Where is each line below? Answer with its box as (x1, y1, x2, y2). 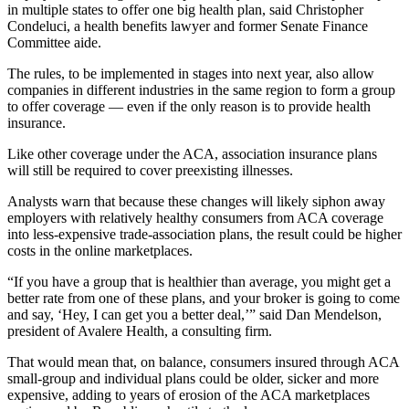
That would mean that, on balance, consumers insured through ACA (7, 353, 399, 370)
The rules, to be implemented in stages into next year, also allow (7, 65, 374, 81)
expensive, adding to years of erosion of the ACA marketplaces (7, 386, 370, 403)
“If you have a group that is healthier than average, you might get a (7, 273, 391, 289)
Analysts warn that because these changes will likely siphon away (7, 193, 385, 209)
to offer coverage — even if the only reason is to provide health (7, 98, 371, 114)
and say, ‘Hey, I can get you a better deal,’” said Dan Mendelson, (7, 306, 382, 322)
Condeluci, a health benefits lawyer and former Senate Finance (7, 17, 368, 34)
